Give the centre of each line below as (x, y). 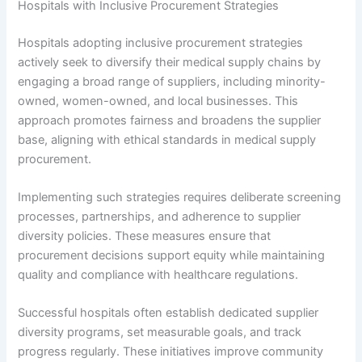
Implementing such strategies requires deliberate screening (180, 198)
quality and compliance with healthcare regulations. (158, 275)
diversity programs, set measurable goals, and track (160, 333)
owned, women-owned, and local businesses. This (158, 101)
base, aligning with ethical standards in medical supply (167, 139)
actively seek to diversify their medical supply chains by (170, 62)
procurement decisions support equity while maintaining (172, 256)
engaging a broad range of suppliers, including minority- (172, 81)
